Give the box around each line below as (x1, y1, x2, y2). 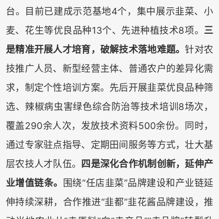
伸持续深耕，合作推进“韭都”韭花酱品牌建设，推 (5, 197, 214, 208)
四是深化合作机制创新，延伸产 (81, 158, 214, 170)
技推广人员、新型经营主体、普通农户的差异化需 (5, 63, 214, 75)
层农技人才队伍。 (5, 158, 82, 170)
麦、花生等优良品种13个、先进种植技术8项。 (5, 25, 204, 37)
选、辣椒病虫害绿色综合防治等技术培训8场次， (5, 101, 214, 113)
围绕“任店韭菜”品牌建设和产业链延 (63, 177, 214, 189)
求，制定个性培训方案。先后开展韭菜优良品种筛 (5, 82, 214, 94)
